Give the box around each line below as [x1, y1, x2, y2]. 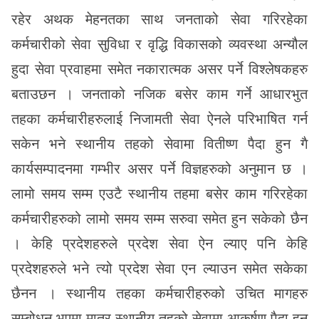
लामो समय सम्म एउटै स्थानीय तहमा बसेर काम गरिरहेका [11, 186, 308, 202]
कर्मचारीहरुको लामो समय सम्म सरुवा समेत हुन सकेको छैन [11, 211, 308, 226]
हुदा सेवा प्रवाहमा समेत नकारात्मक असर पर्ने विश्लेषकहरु [11, 61, 308, 77]
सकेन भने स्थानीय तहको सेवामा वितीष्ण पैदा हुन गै [11, 136, 308, 152]
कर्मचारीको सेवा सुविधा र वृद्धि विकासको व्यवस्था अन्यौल [11, 36, 308, 52]
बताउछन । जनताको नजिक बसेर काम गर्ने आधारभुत [11, 86, 308, 102]
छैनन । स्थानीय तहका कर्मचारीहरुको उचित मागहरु [11, 286, 308, 301]
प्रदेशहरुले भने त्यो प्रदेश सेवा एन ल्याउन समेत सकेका [11, 261, 308, 276]
